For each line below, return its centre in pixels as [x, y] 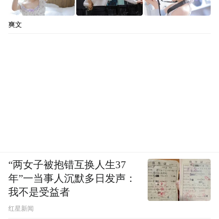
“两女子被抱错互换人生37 [67, 164]
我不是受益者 [39, 192]
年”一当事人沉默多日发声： [72, 178]
